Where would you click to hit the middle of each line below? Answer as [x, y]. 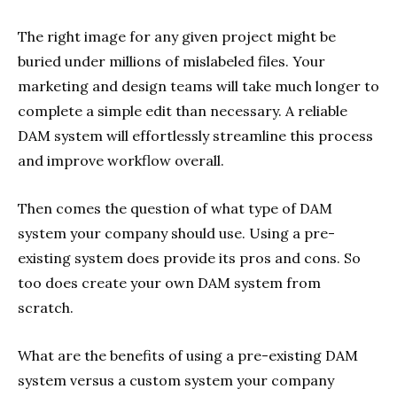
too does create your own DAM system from [169, 282]
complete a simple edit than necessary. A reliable [183, 110]
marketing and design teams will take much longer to [198, 86]
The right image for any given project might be [177, 36]
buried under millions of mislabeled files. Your [171, 61]
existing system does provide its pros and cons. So [189, 257]
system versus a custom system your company [176, 380]
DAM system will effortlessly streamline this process [195, 135]
